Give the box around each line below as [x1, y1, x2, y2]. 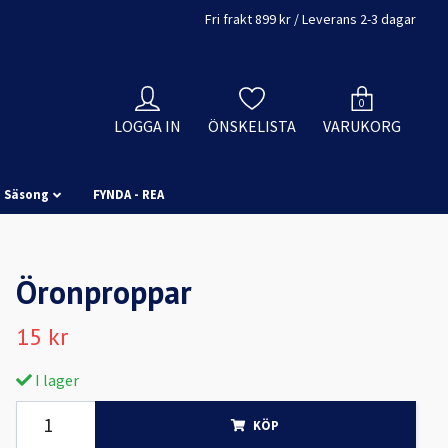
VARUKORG [323, 116, 401, 137]
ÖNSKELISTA [208, 116, 296, 137]
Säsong [4, 185, 50, 202]
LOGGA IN [114, 116, 181, 137]
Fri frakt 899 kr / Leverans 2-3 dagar [205, 10, 416, 28]
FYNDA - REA [92, 185, 164, 202]
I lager [31, 369, 79, 390]
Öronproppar [15, 270, 192, 313]
